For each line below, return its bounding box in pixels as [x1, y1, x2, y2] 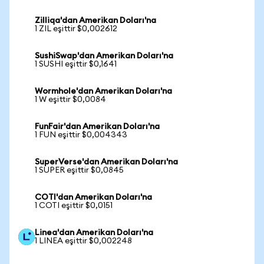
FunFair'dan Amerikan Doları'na [35, 123, 160, 131]
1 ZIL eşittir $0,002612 [35, 25, 117, 33]
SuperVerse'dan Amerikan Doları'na [35, 158, 178, 166]
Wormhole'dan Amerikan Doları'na [35, 87, 172, 95]
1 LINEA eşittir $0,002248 [35, 237, 132, 245]
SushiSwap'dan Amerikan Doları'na [35, 52, 173, 60]
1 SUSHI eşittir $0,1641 [35, 60, 117, 68]
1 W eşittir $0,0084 [35, 95, 106, 104]
